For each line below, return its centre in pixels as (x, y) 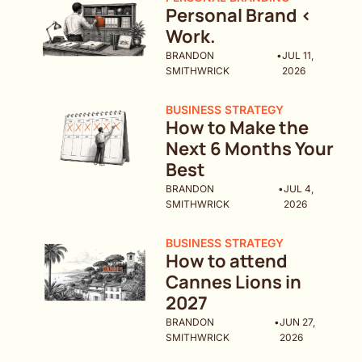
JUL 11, (298, 56)
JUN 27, (298, 322)
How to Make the (238, 128)
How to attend (227, 261)
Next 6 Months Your (250, 149)
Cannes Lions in (234, 282)
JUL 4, (298, 189)
